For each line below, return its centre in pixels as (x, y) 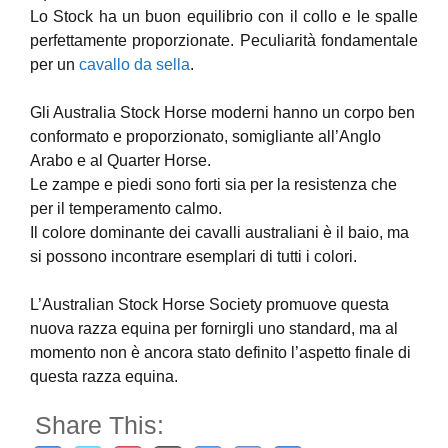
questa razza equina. (104, 376)
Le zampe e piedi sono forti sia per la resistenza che (213, 184)
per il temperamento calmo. (126, 208)
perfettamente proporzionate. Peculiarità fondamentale (224, 40)
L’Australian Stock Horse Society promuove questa (209, 304)
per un (54, 64)
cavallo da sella (134, 64)
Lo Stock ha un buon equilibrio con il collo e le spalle (224, 16)
